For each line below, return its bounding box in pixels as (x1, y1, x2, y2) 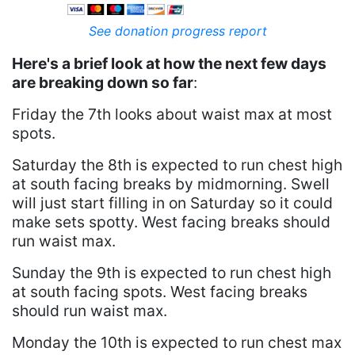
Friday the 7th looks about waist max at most (12, 105, 332, 124)
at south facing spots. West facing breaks (12, 282, 307, 302)
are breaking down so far (12, 73, 193, 93)
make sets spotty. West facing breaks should (12, 212, 330, 232)
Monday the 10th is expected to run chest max (12, 333, 342, 353)
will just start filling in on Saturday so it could (12, 193, 333, 213)
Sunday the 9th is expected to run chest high (12, 263, 331, 283)
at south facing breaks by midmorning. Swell (12, 174, 330, 194)
